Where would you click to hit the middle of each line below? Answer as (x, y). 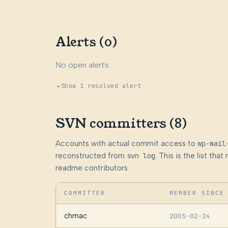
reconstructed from (91, 155)
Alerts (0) (86, 42)
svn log (141, 155)
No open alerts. (83, 65)
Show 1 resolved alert (101, 86)
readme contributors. (92, 168)
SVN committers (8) (121, 124)
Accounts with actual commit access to (126, 143)
